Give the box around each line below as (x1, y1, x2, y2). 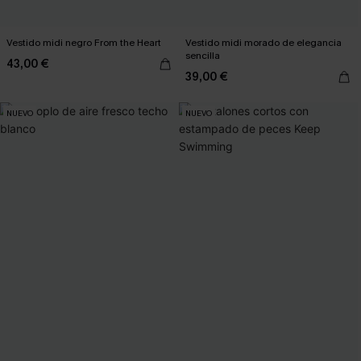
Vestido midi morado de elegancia (185, 36, 342, 49)
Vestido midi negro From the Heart (6, 36, 161, 49)
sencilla (185, 49, 220, 62)
